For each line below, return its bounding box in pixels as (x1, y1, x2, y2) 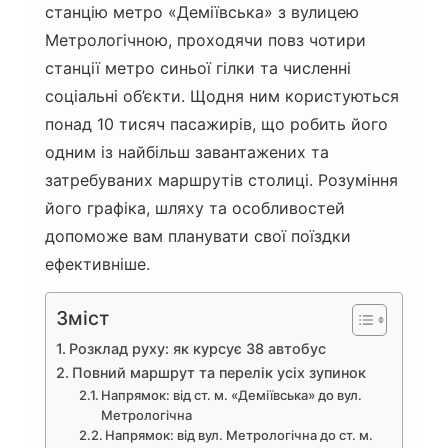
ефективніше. (45, 254, 150, 275)
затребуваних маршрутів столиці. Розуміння (45, 170, 398, 191)
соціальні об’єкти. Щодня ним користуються (45, 86, 399, 107)
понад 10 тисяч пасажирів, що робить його (45, 114, 388, 135)
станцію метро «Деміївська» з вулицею (45, 2, 359, 23)
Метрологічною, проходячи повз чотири (45, 30, 366, 51)
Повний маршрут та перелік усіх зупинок (71, 364, 366, 382)
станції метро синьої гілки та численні (45, 58, 351, 79)
